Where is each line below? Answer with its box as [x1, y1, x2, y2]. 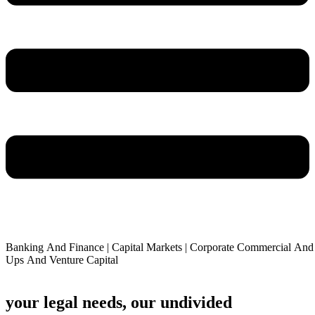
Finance [69, 241, 104, 254]
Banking [6, 241, 44, 254]
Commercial [237, 241, 291, 254]
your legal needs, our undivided [6, 293, 232, 312]
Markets [146, 241, 182, 254]
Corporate [190, 241, 234, 254]
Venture [49, 254, 84, 266]
